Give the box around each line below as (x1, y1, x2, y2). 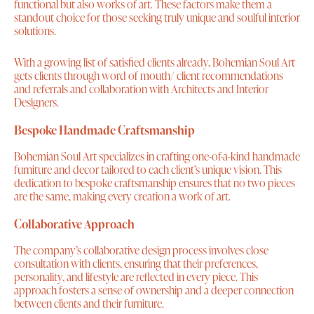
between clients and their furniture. (14, 296, 164, 312)
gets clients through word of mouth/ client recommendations (14, 68, 283, 84)
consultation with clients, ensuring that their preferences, (14, 256, 258, 272)
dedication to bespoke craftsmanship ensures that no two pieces (14, 175, 295, 191)
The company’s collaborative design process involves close (14, 243, 268, 259)
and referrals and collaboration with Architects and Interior (14, 81, 268, 97)
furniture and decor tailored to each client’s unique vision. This (14, 162, 282, 178)
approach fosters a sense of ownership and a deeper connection (14, 282, 294, 299)
